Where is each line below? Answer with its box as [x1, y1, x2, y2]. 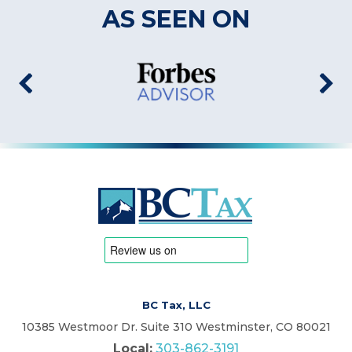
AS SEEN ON [102, 4, 250, 34]
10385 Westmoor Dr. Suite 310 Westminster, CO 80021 [21, 319, 331, 334]
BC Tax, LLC [141, 298, 211, 311]
